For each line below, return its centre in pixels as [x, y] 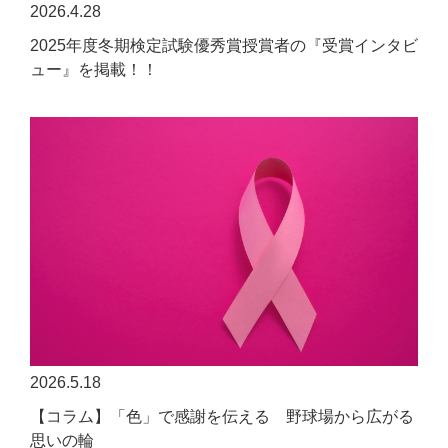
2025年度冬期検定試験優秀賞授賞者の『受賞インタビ [224, 46]
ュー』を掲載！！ [94, 70]
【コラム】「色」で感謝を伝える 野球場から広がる [222, 416]
